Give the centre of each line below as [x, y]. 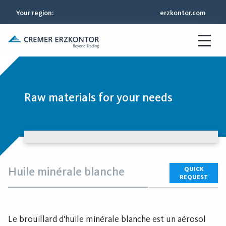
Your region [34, 13]
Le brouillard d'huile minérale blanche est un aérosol [107, 219]
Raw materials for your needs [98, 97]
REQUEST [194, 177]
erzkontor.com [183, 13]
